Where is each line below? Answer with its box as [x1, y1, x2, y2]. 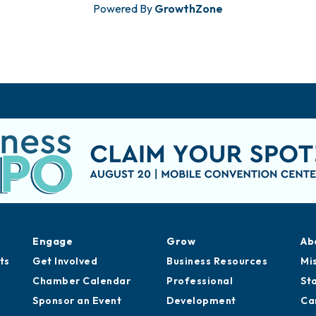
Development [166, 294, 236, 308]
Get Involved [32, 255, 97, 268]
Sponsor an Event [32, 294, 121, 308]
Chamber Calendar [32, 274, 130, 288]
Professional [166, 274, 233, 288]
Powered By [93, 1, 154, 16]
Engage [32, 235, 73, 248]
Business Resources [166, 255, 267, 268]
